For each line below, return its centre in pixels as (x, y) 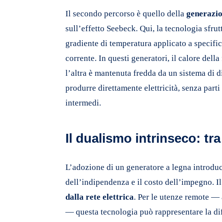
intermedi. (83, 103)
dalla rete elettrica (100, 197)
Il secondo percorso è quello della (126, 13)
